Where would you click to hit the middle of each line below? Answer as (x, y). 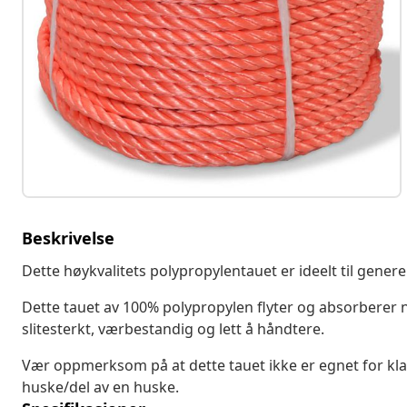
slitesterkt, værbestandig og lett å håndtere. (173, 328)
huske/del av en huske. (100, 387)
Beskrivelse (68, 238)
